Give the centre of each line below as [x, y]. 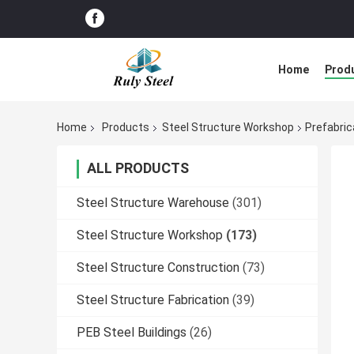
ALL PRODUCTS [138, 168]
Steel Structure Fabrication [153, 300]
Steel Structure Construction [158, 268]
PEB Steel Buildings [132, 333]
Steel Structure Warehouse [153, 203]
